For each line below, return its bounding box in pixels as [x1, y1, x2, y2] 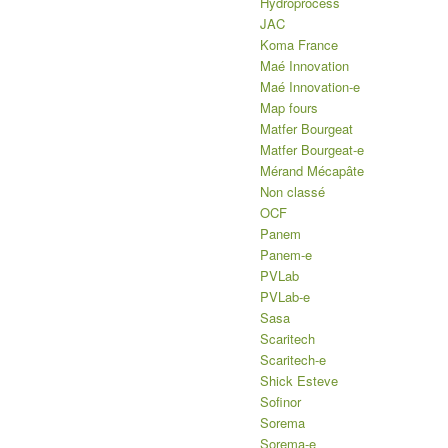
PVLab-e [260, 287, 311, 307]
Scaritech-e [260, 350, 327, 370]
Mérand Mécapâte [260, 161, 365, 181]
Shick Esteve [260, 371, 339, 391]
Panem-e [260, 245, 313, 265]
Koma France [260, 35, 339, 55]
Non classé [260, 182, 326, 202]
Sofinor [260, 392, 302, 412]
